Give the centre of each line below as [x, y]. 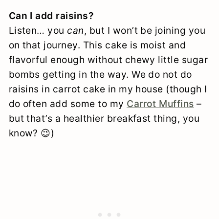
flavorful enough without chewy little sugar [108, 60]
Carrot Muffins [160, 104]
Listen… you [38, 31]
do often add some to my [68, 104]
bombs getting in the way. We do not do [100, 75]
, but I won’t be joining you [145, 31]
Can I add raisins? [51, 16]
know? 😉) [32, 133]
